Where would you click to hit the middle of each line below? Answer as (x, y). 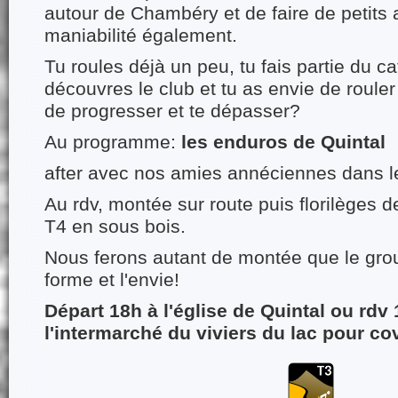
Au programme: (113, 142)
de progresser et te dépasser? (172, 111)
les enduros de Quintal (283, 142)
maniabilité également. (141, 35)
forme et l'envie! (112, 279)
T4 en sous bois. (115, 226)
